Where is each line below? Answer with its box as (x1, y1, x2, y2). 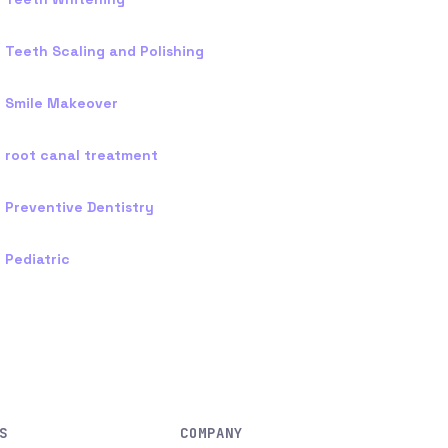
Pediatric (4, 250, 70, 268)
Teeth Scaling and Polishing (4, 42, 204, 60)
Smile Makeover (4, 94, 118, 112)
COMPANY (180, 424, 243, 442)
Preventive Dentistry (4, 198, 154, 216)
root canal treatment (4, 146, 158, 164)
